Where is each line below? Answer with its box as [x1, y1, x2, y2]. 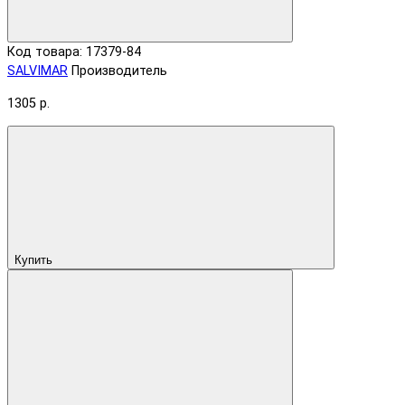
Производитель [71, 63, 167, 80]
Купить [14, 253, 52, 268]
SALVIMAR [7, 63, 68, 80]
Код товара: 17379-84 [7, 44, 141, 61]
